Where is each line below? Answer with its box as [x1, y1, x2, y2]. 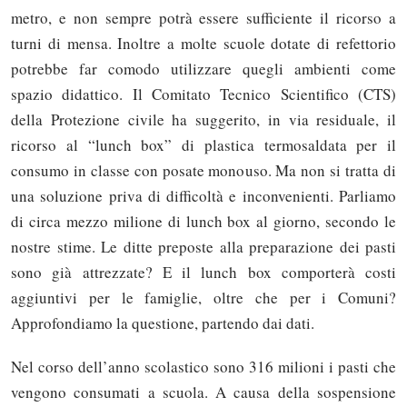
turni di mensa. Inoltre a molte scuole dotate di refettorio [11, 33, 396, 55]
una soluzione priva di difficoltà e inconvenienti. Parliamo [11, 185, 396, 207]
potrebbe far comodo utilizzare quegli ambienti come [11, 58, 396, 80]
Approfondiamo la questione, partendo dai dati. [11, 313, 314, 334]
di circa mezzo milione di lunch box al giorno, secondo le [11, 211, 396, 233]
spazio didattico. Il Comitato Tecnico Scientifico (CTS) [11, 84, 396, 105]
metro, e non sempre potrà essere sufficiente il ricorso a [11, 7, 396, 29]
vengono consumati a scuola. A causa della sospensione [11, 381, 396, 402]
